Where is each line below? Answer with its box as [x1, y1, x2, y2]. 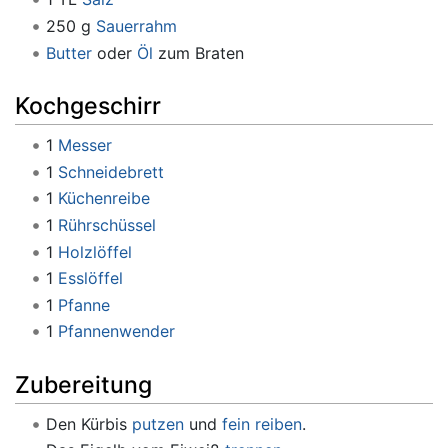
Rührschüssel [52, 214, 156, 235]
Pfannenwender [57, 321, 175, 342]
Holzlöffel [57, 241, 132, 262]
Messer [57, 135, 112, 156]
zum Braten [152, 42, 244, 63]
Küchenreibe [57, 188, 150, 209]
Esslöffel [57, 268, 123, 289]
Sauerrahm [95, 16, 177, 37]
